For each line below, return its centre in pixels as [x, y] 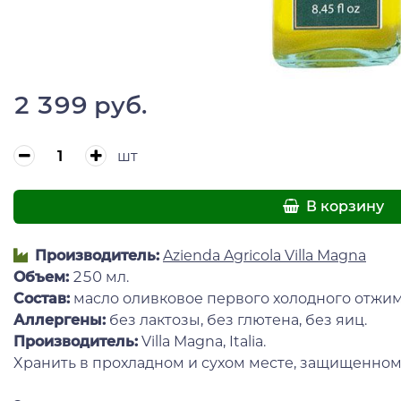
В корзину [344, 206]
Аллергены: [61, 320]
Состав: [43, 299]
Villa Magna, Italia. [202, 342]
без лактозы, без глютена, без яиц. [238, 320]
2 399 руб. [80, 105]
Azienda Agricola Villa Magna [264, 256]
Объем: [41, 277]
